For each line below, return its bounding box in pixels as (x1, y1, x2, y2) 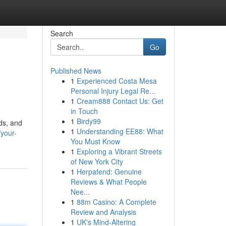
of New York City (70, 156, 123, 166)
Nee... (70, 187, 90, 197)
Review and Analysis (70, 207, 136, 217)
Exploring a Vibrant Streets (76, 146, 162, 156)
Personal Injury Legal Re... (70, 86, 155, 96)
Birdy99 (76, 116, 101, 126)
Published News (50, 66, 101, 76)
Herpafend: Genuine (76, 166, 142, 177)
